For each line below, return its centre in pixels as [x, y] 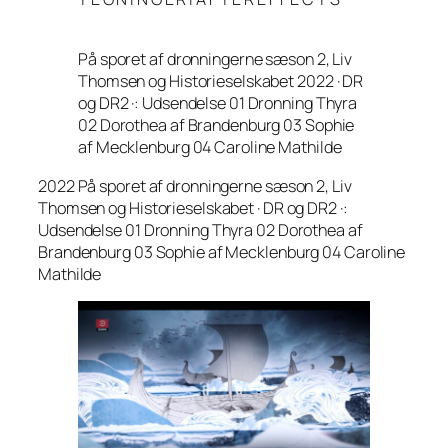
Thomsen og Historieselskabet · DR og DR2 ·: [193, 207]
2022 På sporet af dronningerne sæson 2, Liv [195, 185]
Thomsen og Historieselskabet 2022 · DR [221, 81]
